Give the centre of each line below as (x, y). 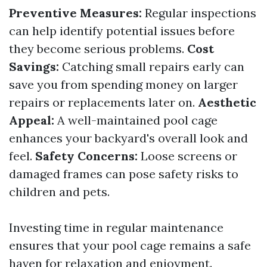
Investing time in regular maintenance (116, 227)
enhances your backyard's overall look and (128, 138)
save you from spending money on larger (123, 84)
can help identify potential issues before (122, 31)
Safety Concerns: (86, 156)
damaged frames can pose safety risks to (124, 174)
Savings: (34, 66)
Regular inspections (199, 13)
